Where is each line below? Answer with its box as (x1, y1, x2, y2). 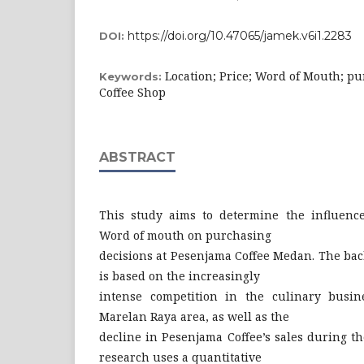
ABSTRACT (99, 149, 175, 165)
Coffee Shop (99, 84, 166, 100)
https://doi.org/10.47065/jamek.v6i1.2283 (128, 28, 352, 43)
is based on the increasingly (99, 268, 260, 284)
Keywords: (99, 70, 165, 83)
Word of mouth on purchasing (99, 227, 271, 243)
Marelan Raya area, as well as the (99, 309, 289, 324)
